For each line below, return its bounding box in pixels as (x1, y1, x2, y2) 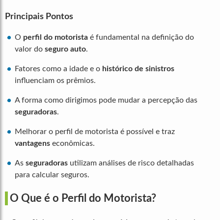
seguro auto (45, 45, 86, 54)
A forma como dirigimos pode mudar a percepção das (15, 96, 197, 105)
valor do (15, 45, 45, 54)
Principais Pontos (5, 12, 73, 22)
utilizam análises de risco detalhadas (68, 159, 194, 167)
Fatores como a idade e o (15, 65, 102, 73)
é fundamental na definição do (88, 33, 194, 42)
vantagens (15, 139, 50, 148)
